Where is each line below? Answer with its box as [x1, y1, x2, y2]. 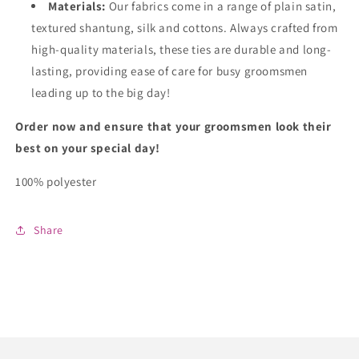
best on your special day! [15, 140, 161, 156]
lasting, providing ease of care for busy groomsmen [31, 63, 309, 79]
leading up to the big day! [31, 85, 171, 101]
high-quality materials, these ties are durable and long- [31, 42, 332, 58]
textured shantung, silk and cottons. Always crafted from [31, 20, 338, 36]
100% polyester [15, 174, 97, 190]
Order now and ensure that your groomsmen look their [15, 119, 332, 135]
